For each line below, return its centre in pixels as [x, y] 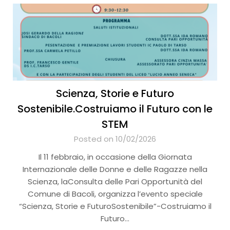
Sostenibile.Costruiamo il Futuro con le [115, 109]
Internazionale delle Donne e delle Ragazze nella [115, 169]
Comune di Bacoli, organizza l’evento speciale [115, 194]
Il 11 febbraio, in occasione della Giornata [115, 157]
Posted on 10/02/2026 [115, 139]
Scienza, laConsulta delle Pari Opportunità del [115, 182]
